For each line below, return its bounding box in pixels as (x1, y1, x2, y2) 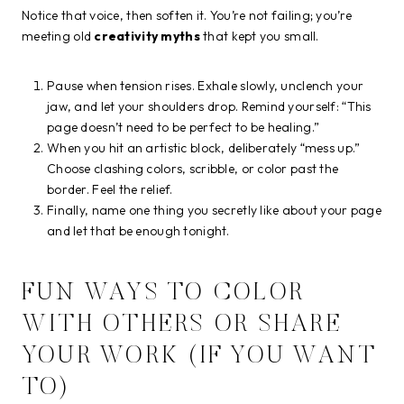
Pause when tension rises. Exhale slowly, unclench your (47, 77, 364, 94)
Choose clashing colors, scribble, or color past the (47, 160, 339, 177)
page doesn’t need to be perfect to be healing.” (47, 118, 320, 135)
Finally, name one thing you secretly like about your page (47, 201, 381, 218)
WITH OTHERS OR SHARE (22, 313, 343, 338)
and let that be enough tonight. (47, 222, 230, 239)
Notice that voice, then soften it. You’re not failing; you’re (22, 6, 353, 23)
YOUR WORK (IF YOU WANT (22, 344, 378, 370)
